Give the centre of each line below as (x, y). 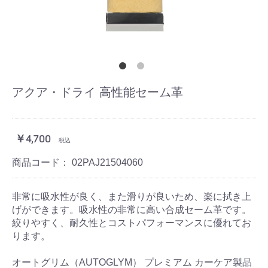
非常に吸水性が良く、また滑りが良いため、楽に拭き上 (132, 196)
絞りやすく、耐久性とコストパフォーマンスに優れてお (132, 223)
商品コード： (42, 162)
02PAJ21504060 (107, 162)
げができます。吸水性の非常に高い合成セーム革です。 (132, 209)
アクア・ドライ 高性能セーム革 (98, 92)
